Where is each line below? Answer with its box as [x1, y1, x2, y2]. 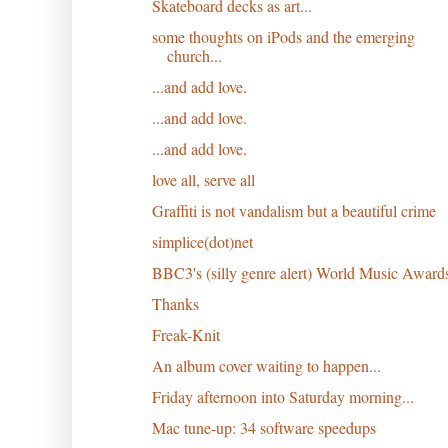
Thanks [151, 292, 199, 314]
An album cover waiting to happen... [151, 354, 381, 376]
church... [166, 44, 222, 66]
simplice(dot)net [151, 230, 253, 252]
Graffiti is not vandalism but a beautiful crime [151, 199, 436, 221]
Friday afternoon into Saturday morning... [151, 385, 414, 407]
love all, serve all [151, 168, 255, 190]
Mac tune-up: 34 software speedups [151, 416, 376, 438]
